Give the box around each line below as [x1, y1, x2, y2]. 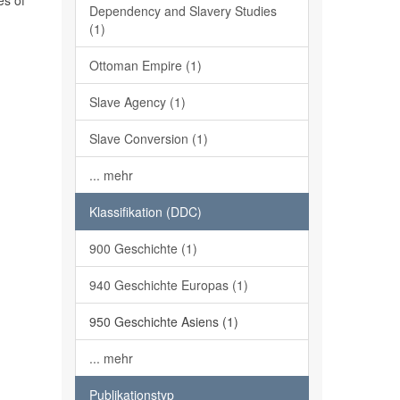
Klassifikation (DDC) [88, 203, 202, 221]
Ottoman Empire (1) [88, 56, 202, 74]
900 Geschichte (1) [88, 239, 197, 257]
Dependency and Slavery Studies [88, 2, 277, 20]
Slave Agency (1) [88, 93, 186, 111]
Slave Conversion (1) [88, 129, 208, 147]
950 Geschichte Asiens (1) [88, 312, 238, 330]
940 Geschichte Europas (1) [88, 276, 248, 294]
